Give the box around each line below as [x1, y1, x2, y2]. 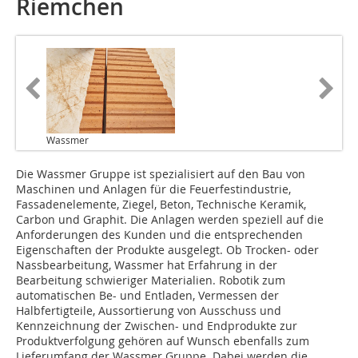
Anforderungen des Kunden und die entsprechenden [16, 227, 303, 243]
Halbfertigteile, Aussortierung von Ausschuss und [16, 303, 281, 319]
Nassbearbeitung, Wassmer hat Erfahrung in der [16, 257, 277, 273]
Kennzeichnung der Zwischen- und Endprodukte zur [16, 318, 297, 334]
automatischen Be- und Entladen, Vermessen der [16, 288, 279, 304]
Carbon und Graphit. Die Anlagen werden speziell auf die [16, 212, 324, 228]
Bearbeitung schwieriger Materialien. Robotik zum [16, 272, 285, 288]
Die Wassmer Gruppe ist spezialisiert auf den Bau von [16, 166, 305, 182]
